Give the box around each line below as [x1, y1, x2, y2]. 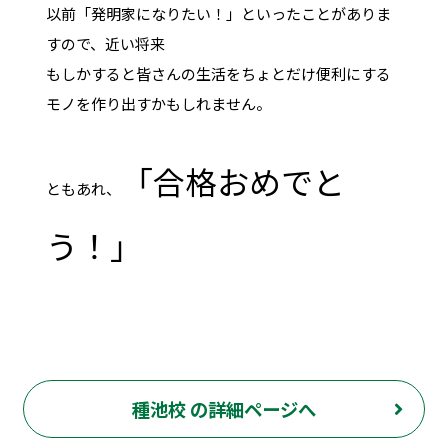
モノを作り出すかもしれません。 [45, 92, 271, 114]
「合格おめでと [120, 157, 345, 204]
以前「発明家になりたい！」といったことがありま [45, 2, 391, 24]
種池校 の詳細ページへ [132, 396, 316, 423]
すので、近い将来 [45, 32, 165, 54]
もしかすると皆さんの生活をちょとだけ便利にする [45, 62, 391, 84]
